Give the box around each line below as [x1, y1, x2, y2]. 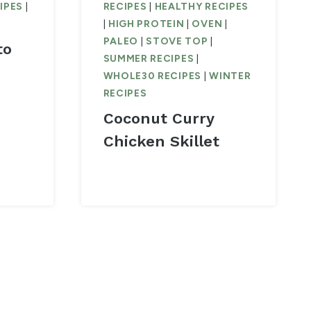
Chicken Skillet [103, 133, 219, 151]
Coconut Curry [103, 110, 214, 128]
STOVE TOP [146, 35, 208, 48]
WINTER [209, 70, 251, 83]
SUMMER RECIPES [103, 53, 194, 65]
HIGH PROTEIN [108, 18, 185, 31]
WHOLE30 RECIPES [103, 70, 201, 83]
